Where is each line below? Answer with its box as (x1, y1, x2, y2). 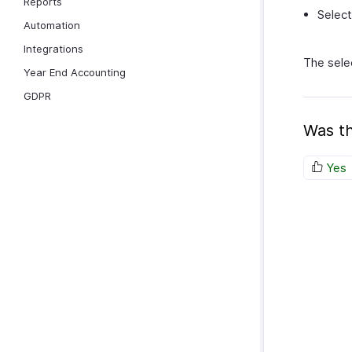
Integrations (24, 42, 83, 55)
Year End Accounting (24, 66, 126, 79)
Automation (24, 19, 80, 31)
